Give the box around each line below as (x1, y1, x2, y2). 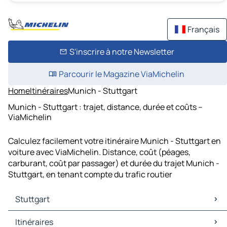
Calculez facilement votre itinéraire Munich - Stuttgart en (8, 135, 221, 147)
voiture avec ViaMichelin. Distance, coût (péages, (8, 146, 191, 158)
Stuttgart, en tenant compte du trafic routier (8, 169, 172, 180)
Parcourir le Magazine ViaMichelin (59, 68, 184, 80)
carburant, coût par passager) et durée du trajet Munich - (8, 158, 219, 169)
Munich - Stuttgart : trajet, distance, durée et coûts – (8, 101, 203, 112)
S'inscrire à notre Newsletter (69, 46, 174, 57)
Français (187, 24, 219, 35)
